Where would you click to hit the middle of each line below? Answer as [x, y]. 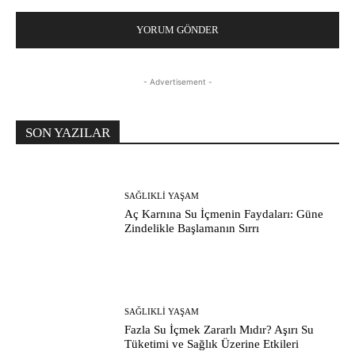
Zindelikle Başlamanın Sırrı [192, 228]
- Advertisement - [177, 81]
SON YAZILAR [68, 132]
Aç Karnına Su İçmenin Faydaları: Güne [224, 214]
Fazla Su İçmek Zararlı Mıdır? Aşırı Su [219, 329]
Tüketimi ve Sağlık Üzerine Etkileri [212, 344]
